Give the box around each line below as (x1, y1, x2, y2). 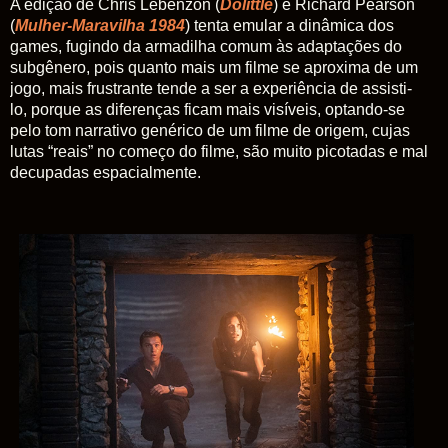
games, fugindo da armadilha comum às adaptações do (10, 37, 402, 55)
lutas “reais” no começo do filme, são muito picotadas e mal (10, 142, 428, 160)
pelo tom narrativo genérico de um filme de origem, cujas (10, 121, 410, 139)
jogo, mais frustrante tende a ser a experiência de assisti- (10, 79, 412, 97)
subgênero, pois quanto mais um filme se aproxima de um (10, 58, 418, 76)
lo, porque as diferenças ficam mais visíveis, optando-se (10, 100, 405, 118)
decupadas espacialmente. (10, 163, 201, 181)
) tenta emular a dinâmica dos (185, 16, 394, 34)
